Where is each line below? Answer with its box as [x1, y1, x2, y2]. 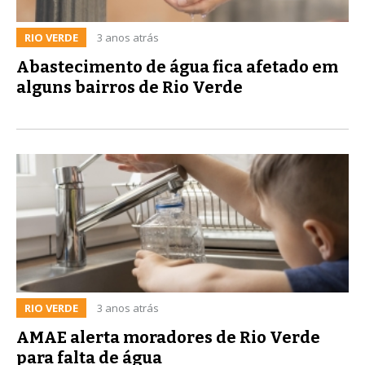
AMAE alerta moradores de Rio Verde [16, 327, 320, 347]
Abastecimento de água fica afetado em [16, 56, 338, 77]
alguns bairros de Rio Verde [16, 77, 243, 97]
